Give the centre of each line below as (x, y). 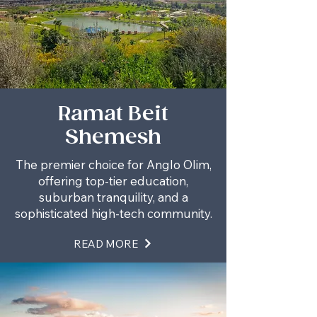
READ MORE (106, 243)
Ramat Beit (113, 114)
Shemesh (113, 138)
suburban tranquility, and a (113, 197)
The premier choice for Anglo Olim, (113, 165)
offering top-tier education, (113, 181)
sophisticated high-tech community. (113, 213)
